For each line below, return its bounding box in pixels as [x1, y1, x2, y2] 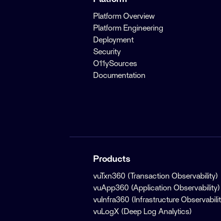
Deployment [93, 36, 134, 44]
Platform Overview [93, 12, 155, 20]
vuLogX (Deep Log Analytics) [93, 207, 192, 216]
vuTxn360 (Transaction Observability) [93, 172, 218, 180]
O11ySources [93, 59, 137, 68]
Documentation [93, 71, 146, 79]
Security [93, 47, 121, 56]
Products [93, 154, 130, 164]
